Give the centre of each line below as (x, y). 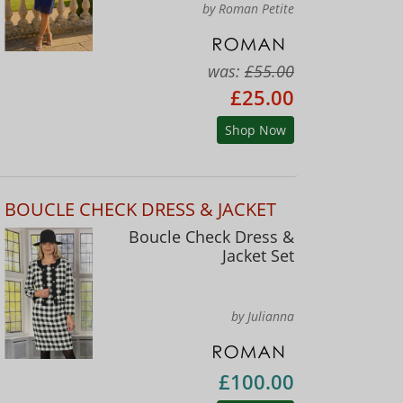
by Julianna (262, 317)
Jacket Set (258, 256)
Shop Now (255, 130)
